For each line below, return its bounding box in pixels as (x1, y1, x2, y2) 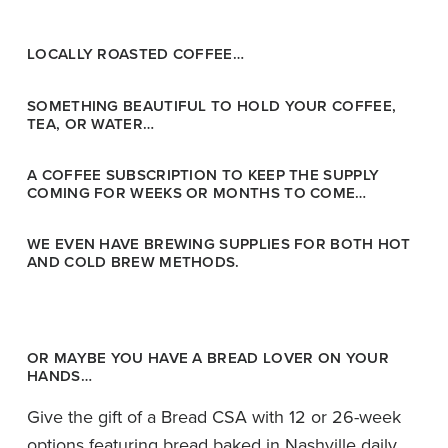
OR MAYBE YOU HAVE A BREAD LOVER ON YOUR (27, 347, 389, 369)
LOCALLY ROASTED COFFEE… (27, 43, 244, 65)
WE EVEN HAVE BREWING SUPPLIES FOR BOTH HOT (27, 233, 411, 255)
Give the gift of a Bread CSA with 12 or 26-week (27, 404, 401, 430)
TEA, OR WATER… (27, 112, 155, 134)
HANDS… (27, 365, 92, 387)
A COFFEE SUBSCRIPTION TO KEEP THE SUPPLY (27, 163, 380, 185)
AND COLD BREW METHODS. (27, 251, 240, 273)
